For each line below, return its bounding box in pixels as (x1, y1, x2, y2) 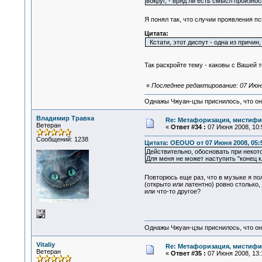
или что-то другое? (144, 188, 201, 195)
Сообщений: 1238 (36, 136, 88, 143)
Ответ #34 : (170, 123, 206, 130)
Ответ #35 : (170, 250, 206, 257)
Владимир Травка (36, 115, 94, 122)
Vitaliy (36, 241, 55, 248)
